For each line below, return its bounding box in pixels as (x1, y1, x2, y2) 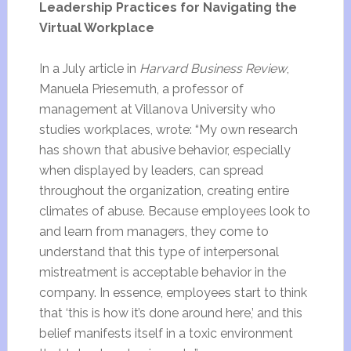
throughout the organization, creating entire (38, 183, 289, 198)
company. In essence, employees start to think (38, 285, 307, 300)
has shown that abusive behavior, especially (38, 143, 291, 157)
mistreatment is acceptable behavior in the (38, 265, 286, 280)
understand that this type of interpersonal (38, 244, 279, 259)
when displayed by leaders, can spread (38, 163, 263, 178)
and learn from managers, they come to (38, 224, 269, 239)
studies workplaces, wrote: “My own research (38, 122, 298, 137)
